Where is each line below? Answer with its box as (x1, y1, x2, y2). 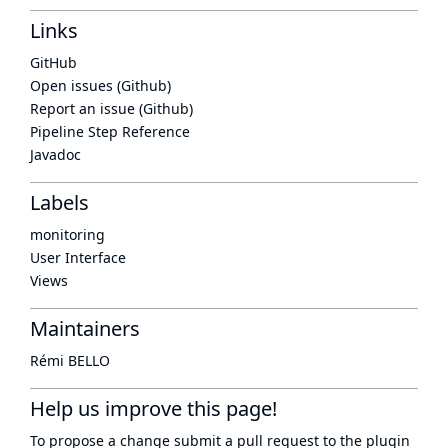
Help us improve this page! (30, 395, 277, 422)
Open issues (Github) (30, 76, 171, 95)
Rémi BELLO (30, 351, 110, 370)
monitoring (30, 225, 105, 244)
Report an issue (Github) (30, 99, 193, 118)
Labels (30, 189, 89, 216)
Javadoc (30, 145, 81, 164)
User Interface (30, 248, 126, 267)
